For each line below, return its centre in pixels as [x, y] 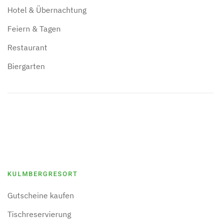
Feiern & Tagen [34, 29]
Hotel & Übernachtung [47, 10]
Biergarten [26, 66]
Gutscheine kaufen [41, 195]
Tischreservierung [39, 214]
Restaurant [27, 47]
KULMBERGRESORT [43, 174]
